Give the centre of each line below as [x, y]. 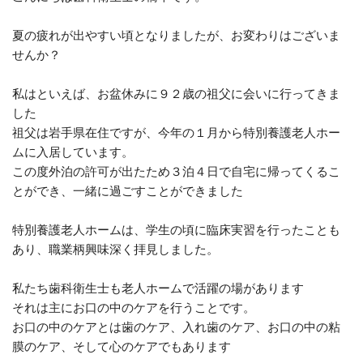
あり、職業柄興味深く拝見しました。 [115, 249]
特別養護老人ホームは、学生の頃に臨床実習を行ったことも [176, 230]
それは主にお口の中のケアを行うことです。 [134, 307]
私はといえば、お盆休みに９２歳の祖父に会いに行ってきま [176, 94]
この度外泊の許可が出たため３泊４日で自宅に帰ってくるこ [176, 171]
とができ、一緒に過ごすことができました [128, 191]
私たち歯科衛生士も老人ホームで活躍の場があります [158, 288]
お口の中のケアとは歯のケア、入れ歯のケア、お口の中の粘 [176, 327]
